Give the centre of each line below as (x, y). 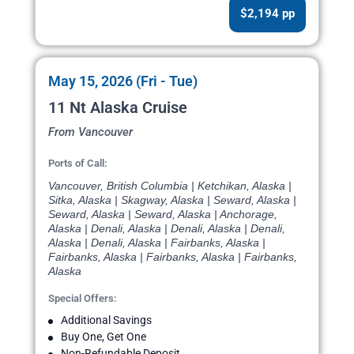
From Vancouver (90, 132)
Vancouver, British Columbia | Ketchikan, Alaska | (170, 186)
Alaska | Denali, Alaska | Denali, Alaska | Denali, (167, 229)
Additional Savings (106, 320)
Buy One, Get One (104, 337)
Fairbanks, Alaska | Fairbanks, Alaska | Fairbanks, (173, 257)
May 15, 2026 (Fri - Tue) (123, 81)
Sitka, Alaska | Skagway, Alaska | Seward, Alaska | (172, 200)
